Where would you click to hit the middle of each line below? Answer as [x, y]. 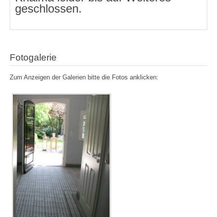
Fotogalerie [33, 57]
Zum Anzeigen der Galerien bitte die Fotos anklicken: [84, 77]
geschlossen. [48, 9]
